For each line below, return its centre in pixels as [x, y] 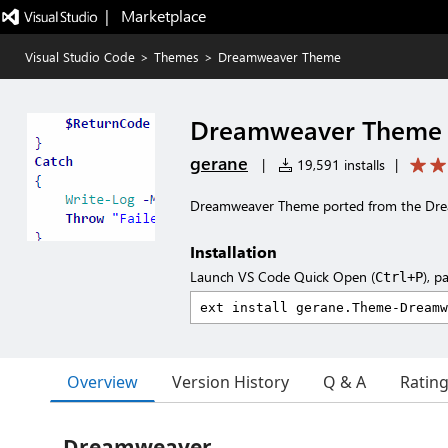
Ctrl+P [399, 277]
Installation [233, 251]
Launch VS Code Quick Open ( [282, 276]
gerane [219, 163]
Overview [102, 381]
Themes [176, 56]
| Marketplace [155, 15]
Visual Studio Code [80, 56]
